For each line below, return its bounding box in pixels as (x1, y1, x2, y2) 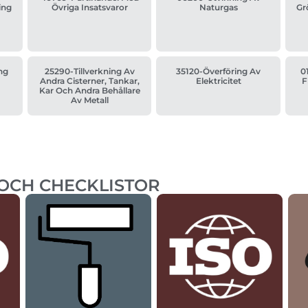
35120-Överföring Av (176, 66, 261, 77)
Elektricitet (195, 76, 241, 87)
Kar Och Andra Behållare (38, 85, 140, 96)
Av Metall (70, 95, 109, 106)
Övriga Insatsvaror (51, 2, 128, 13)
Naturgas (199, 2, 238, 13)
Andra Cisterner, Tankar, (39, 76, 140, 87)
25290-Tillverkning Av (44, 66, 135, 77)
